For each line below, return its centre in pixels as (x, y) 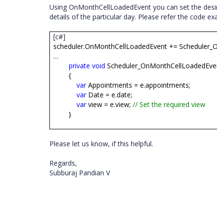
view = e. (101, 104)
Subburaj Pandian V (81, 173)
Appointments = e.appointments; (139, 85)
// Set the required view (169, 104)
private (80, 66)
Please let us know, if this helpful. (102, 144)
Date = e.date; (109, 95)
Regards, (63, 163)
